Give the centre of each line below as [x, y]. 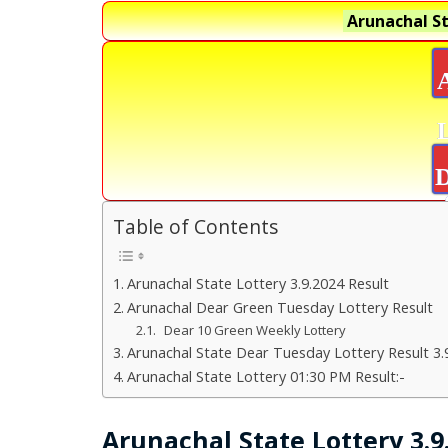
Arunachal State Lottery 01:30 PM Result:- [265, 376]
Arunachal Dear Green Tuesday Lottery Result [279, 307]
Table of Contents [195, 227]
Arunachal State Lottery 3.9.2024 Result [257, 283]
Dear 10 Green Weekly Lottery [255, 329]
